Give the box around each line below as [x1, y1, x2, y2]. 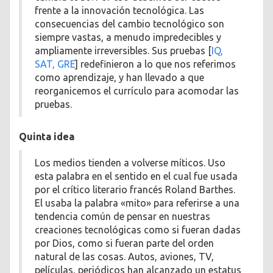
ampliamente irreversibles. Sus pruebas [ [35, 44, 211, 56]
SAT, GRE [35, 58, 75, 69]
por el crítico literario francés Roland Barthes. [35, 184, 235, 196]
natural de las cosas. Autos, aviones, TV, [35, 251, 214, 263]
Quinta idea [19, 131, 74, 143]
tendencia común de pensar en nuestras [35, 211, 210, 222]
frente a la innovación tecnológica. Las [35, 4, 204, 16]
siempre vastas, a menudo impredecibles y [35, 31, 221, 43]
